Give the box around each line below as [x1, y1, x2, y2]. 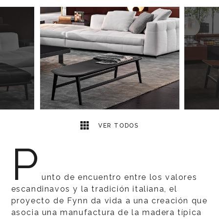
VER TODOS [96, 122, 139, 129]
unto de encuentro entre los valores [42, 173, 197, 182]
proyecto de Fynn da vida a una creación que [11, 196, 208, 205]
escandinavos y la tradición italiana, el [11, 184, 177, 194]
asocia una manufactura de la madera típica [11, 208, 202, 217]
